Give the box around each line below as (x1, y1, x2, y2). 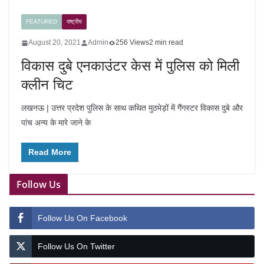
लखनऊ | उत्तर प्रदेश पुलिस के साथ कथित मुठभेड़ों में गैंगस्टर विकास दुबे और (21, 103, 243, 113)
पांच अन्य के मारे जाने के (21, 118, 91, 127)
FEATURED (26, 18, 57, 25)
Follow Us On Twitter (38, 242, 115, 251)
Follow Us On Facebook (38, 213, 127, 223)
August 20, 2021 (28, 38, 81, 47)
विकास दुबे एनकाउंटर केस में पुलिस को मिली (21, 58, 239, 74)
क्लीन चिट (21, 77, 73, 93)
